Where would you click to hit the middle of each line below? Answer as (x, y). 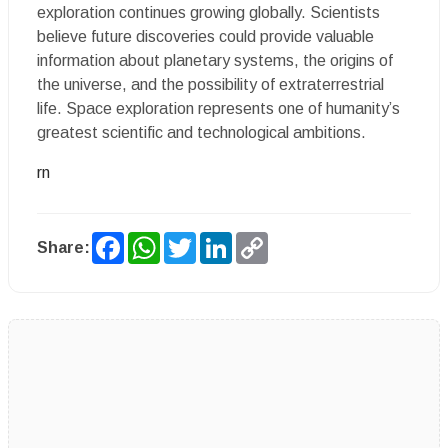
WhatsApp (201, 239)
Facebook (162, 239)
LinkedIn (265, 239)
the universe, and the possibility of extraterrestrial (210, 84)
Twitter (224, 239)
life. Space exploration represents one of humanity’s (218, 108)
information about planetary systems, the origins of (215, 60)
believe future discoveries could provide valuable (205, 36)
